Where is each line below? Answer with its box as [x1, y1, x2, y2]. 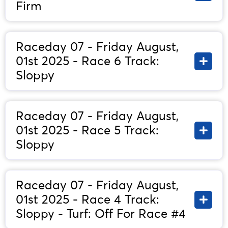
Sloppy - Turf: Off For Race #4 [16, 206, 186, 221]
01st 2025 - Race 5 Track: [16, 123, 159, 138]
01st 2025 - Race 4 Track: [16, 192, 159, 207]
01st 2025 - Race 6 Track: [16, 53, 159, 69]
